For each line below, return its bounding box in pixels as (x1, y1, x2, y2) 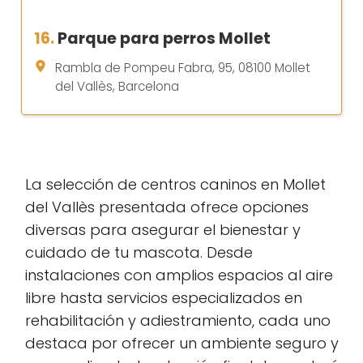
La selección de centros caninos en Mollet (25, 173, 326, 194)
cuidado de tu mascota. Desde (25, 241, 253, 263)
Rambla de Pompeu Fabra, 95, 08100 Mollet (55, 58, 310, 76)
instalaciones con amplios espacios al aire (25, 264, 333, 285)
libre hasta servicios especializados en (25, 287, 302, 308)
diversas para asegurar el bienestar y (25, 219, 301, 240)
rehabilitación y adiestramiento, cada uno (25, 310, 331, 331)
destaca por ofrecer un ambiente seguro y (25, 332, 339, 353)
